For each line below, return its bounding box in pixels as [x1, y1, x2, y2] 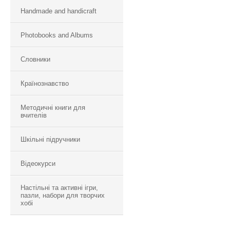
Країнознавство [21, 80, 69, 87]
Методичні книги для [21, 104, 85, 111]
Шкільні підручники [21, 136, 80, 143]
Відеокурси [21, 160, 55, 167]
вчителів [21, 111, 47, 119]
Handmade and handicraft [21, 7, 97, 15]
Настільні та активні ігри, [21, 184, 98, 191]
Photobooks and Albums [21, 31, 93, 39]
